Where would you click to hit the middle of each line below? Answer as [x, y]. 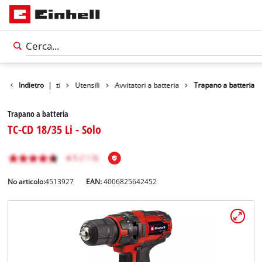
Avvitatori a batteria [147, 85]
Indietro [32, 85]
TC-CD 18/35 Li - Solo [55, 130]
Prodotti [48, 85]
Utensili [87, 85]
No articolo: [27, 182]
